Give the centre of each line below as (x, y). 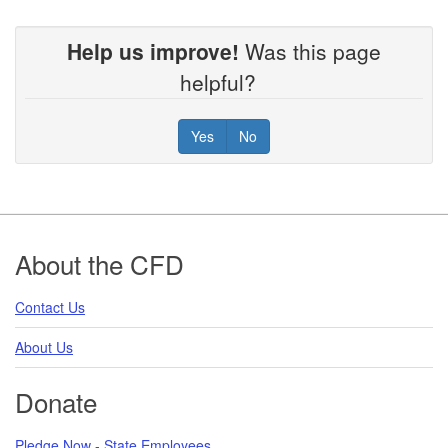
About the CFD (99, 263)
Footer (57, 245)
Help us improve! (153, 50)
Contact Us (50, 306)
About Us (44, 346)
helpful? (224, 81)
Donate (56, 401)
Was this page (310, 50)
